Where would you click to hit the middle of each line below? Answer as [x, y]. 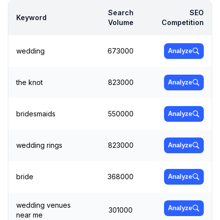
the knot [29, 82]
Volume [121, 22]
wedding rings [39, 145]
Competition [183, 22]
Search [121, 12]
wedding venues [43, 205]
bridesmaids [36, 113]
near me [29, 215]
